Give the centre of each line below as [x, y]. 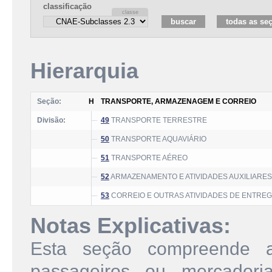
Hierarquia [84, 71]
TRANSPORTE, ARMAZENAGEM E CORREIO [178, 101]
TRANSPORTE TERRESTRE [158, 120]
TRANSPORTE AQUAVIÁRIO [158, 139]
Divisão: [51, 120]
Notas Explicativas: [131, 226]
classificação [67, 6]
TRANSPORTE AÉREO [148, 158]
